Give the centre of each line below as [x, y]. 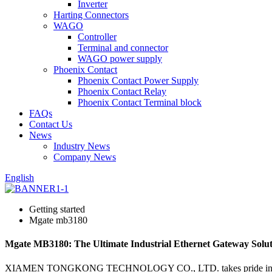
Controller [97, 37]
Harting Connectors [91, 15]
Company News [85, 157]
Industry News [82, 146]
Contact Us [51, 124]
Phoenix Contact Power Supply [138, 80]
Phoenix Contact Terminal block [140, 102]
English [19, 178]
